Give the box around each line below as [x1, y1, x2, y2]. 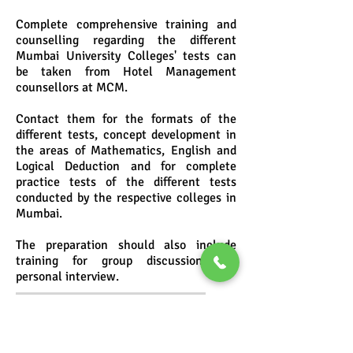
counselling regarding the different [16, 32, 236, 48]
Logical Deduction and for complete [16, 158, 236, 174]
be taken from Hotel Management [16, 64, 236, 80]
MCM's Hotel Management [16, 292, 206, 313]
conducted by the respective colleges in [16, 190, 236, 206]
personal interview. [16, 269, 119, 284]
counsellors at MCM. [16, 80, 128, 95]
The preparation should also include [16, 237, 236, 253]
